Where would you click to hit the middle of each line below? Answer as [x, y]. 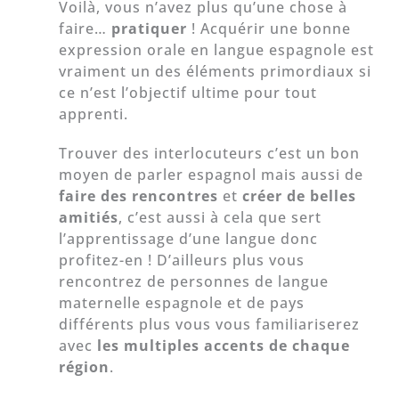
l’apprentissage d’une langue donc [189, 238]
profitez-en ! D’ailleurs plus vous [182, 260]
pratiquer [150, 29]
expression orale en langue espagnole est [217, 50]
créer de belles [300, 195]
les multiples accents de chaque [224, 345]
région [85, 366]
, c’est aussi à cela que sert [220, 217]
